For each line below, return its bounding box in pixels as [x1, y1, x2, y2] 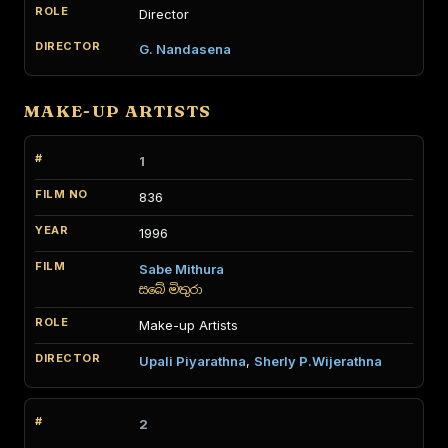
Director [139, 6, 189, 22]
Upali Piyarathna [139, 353, 246, 369]
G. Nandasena [139, 41, 231, 57]
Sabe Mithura [139, 261, 224, 277]
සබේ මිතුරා [139, 282, 202, 297]
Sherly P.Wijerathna [254, 353, 382, 369]
